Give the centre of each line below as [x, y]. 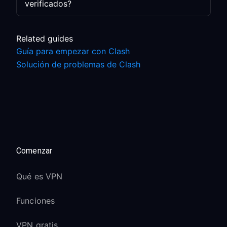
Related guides [45, 39]
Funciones [36, 201]
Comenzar [34, 151]
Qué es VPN [40, 176]
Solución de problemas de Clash [78, 64]
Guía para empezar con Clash [73, 51]
